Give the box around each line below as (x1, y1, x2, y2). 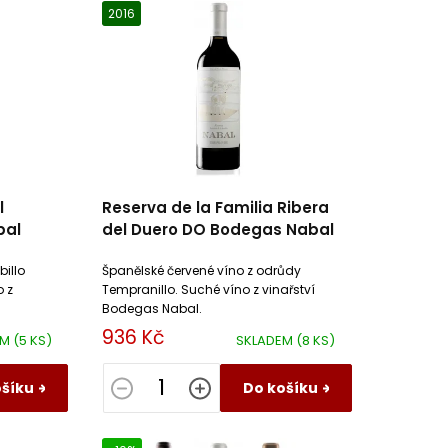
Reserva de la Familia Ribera (101, 196, 329, 218)
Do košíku (242, 377, 318, 398)
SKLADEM (235, 330, 296, 350)
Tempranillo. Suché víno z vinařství (101, 280, 315, 298)
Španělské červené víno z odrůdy (101, 261, 301, 279)
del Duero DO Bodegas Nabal (101, 218, 334, 240)
